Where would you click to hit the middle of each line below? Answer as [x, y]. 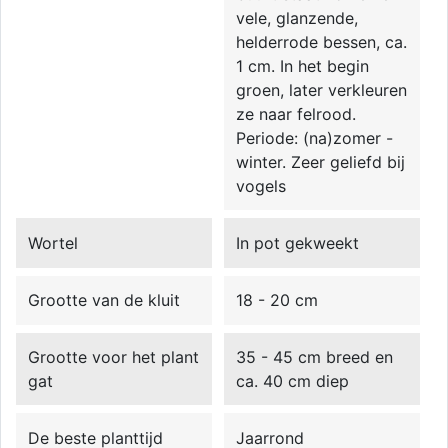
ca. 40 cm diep [293, 381]
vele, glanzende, [297, 18]
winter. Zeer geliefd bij [321, 162]
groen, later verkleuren [322, 90]
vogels [261, 186]
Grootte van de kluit [104, 299]
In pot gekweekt [298, 242]
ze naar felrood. [296, 114]
